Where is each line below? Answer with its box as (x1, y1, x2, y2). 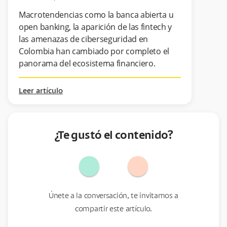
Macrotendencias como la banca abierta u (19, 9, 174, 20)
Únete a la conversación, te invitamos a (48, 192, 179, 200)
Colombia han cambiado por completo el (19, 45, 169, 57)
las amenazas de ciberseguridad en (19, 33, 148, 45)
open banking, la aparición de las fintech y (19, 21, 172, 32)
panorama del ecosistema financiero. (19, 57, 156, 69)
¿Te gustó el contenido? (54, 129, 173, 142)
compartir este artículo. (75, 205, 152, 213)
